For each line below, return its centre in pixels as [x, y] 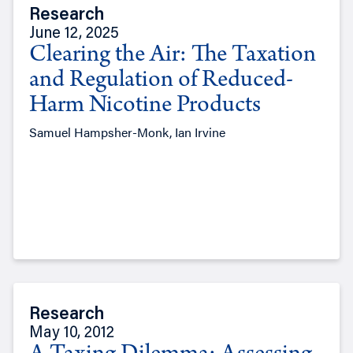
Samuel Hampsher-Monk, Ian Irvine [127, 132]
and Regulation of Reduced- [161, 82]
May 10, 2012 [71, 334]
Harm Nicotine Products [145, 107]
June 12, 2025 [74, 34]
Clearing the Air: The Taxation [172, 56]
